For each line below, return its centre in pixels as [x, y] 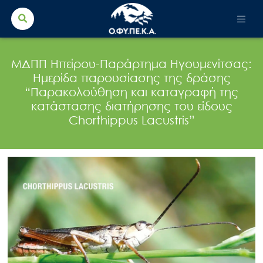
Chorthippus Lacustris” [131, 119]
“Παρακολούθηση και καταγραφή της [131, 91]
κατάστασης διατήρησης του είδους [131, 105]
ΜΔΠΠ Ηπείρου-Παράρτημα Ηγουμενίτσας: [131, 63]
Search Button [219, 11]
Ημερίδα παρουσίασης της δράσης [131, 77]
